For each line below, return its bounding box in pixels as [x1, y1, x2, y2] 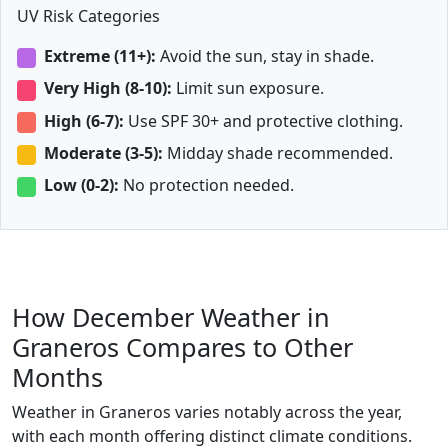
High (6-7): [43, 109, 124, 132]
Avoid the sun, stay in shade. [155, 45, 374, 68]
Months [12, 360, 103, 395]
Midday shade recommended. [162, 141, 393, 164]
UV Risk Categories [17, 5, 160, 28]
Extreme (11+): [43, 45, 156, 68]
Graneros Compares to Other [12, 330, 353, 365]
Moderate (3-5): [43, 141, 163, 164]
